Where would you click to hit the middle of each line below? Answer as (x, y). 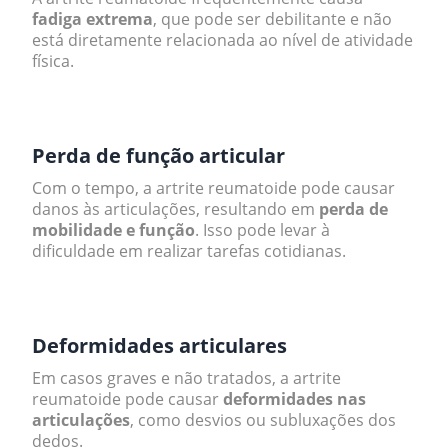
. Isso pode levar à (262, 230)
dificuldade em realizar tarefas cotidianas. (189, 251)
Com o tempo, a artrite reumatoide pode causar (213, 188)
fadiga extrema (92, 19)
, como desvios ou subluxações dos (263, 420)
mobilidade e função (113, 230)
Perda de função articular (158, 155)
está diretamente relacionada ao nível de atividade (222, 40)
